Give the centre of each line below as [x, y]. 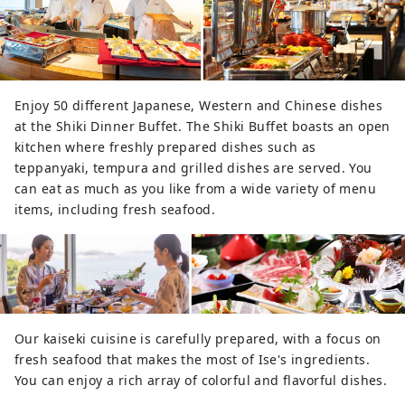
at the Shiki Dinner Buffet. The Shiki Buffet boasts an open [202, 127]
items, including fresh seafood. [115, 210]
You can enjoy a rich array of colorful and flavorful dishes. [201, 381]
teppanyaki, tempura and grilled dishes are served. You [193, 168]
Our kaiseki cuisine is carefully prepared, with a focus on [198, 339]
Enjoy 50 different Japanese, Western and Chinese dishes [199, 106]
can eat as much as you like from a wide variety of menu [196, 189]
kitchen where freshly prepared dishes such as [165, 147]
